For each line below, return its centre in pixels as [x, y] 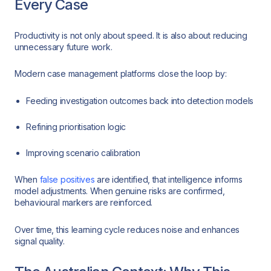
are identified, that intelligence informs [168, 180]
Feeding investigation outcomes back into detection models [140, 100]
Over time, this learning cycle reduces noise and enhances [127, 230]
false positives [67, 180]
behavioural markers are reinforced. [84, 203]
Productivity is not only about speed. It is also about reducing [131, 35]
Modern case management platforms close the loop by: [121, 74]
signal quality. [40, 241]
